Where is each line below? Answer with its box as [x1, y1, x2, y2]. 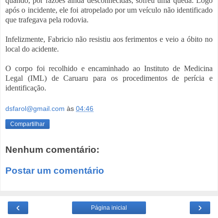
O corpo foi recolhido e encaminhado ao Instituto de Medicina [5, 64, 213, 73]
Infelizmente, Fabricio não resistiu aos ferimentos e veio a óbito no [5, 35, 213, 43]
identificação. [5, 83, 46, 92]
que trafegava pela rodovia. [5, 15, 89, 24]
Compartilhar [10, 121, 45, 128]
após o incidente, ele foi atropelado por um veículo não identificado [5, 5, 213, 14]
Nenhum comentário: [5, 144, 99, 155]
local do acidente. [5, 44, 59, 53]
